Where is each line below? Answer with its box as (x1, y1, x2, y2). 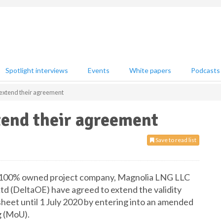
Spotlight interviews (5, 66, 68, 74)
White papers (129, 66, 171, 74)
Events (88, 66, 110, 74)
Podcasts (191, 66, 220, 74)
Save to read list (154, 136, 196, 144)
